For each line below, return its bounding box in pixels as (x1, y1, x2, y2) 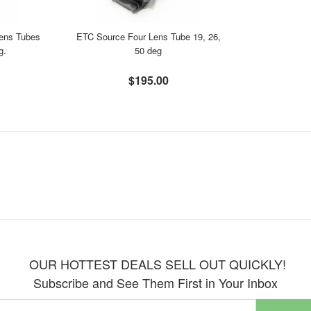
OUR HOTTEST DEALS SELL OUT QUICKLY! (25, 255, 286, 273)
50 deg (135, 44, 162, 57)
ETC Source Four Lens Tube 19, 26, (76, 30, 221, 43)
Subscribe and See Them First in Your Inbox (33, 274, 278, 292)
